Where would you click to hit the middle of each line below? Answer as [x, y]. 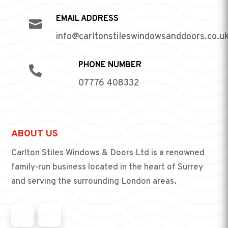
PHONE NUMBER [110, 65]
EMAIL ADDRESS [87, 19]
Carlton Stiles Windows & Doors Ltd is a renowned [108, 153]
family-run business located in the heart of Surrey [107, 168]
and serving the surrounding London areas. [94, 182]
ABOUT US [35, 134]
